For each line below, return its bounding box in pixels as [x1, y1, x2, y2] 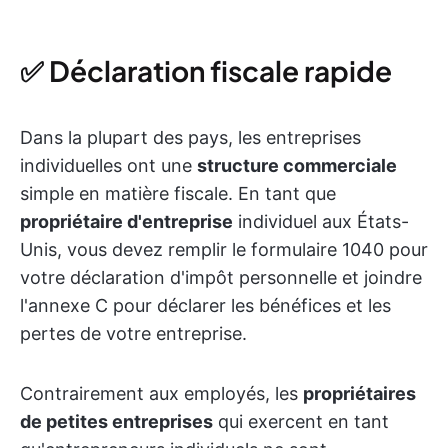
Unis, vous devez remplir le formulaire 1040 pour [20, 239, 428, 260]
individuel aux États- [233, 211, 409, 232]
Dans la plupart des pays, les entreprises [20, 127, 361, 148]
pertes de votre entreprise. [20, 323, 247, 344]
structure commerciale [197, 155, 397, 176]
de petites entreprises [20, 411, 213, 432]
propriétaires [303, 383, 416, 404]
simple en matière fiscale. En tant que [20, 183, 336, 204]
